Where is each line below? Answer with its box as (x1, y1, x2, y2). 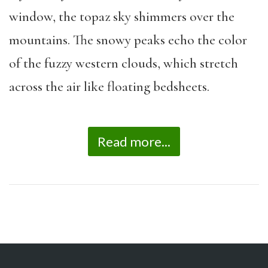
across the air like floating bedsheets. (9, 78, 212, 95)
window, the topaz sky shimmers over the (9, 8, 234, 25)
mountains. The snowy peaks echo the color (9, 31, 247, 48)
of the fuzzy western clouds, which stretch (9, 54, 238, 72)
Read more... (98, 133, 170, 150)
